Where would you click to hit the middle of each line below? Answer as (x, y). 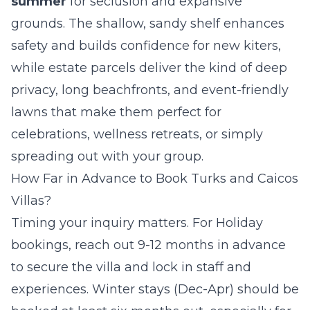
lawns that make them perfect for (116, 112)
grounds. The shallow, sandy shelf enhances (148, 24)
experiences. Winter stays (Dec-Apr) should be (155, 290)
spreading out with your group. (107, 157)
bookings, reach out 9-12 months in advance (148, 245)
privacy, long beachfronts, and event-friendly (150, 90)
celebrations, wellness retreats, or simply (137, 135)
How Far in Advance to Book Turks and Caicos (155, 179)
